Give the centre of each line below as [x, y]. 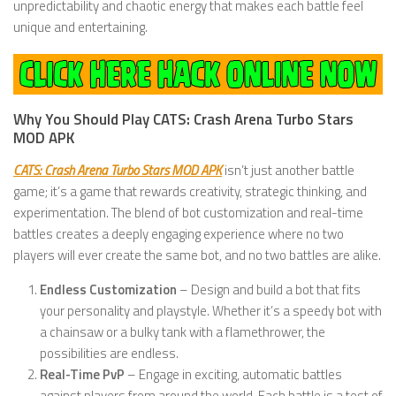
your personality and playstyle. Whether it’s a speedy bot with [211, 311]
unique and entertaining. [80, 27]
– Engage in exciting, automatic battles [233, 375]
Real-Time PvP [82, 375]
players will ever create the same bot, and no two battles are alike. [197, 255]
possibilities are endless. [109, 354]
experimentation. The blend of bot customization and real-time [188, 213]
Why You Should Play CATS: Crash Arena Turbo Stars [183, 120]
